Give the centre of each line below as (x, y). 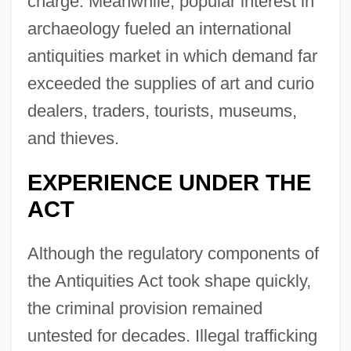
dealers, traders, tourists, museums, (162, 110)
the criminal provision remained (145, 308)
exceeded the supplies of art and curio (170, 83)
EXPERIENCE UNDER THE (169, 182)
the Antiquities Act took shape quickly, (169, 280)
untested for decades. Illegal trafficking (172, 335)
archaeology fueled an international (159, 28)
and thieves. (73, 138)
